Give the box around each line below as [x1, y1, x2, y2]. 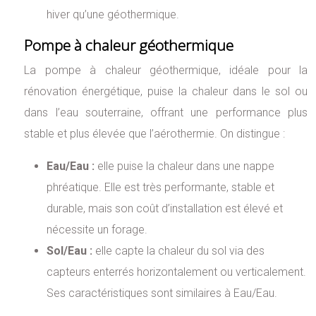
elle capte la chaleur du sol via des [95, 243, 265, 257]
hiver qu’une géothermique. [47, 7, 180, 21]
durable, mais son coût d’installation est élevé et [47, 201, 284, 215]
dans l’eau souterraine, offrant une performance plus [24, 105, 308, 119]
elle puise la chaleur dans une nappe [97, 159, 275, 173]
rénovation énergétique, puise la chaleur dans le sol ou [24, 84, 308, 98]
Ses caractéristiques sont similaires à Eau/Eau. [47, 286, 278, 300]
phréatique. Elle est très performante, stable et [47, 180, 275, 194]
